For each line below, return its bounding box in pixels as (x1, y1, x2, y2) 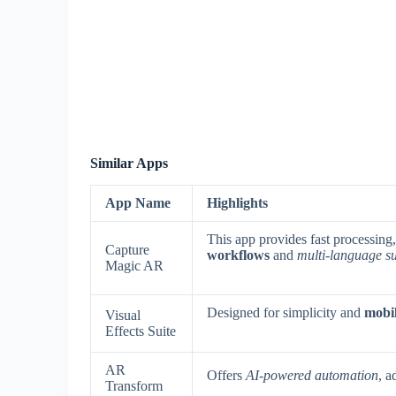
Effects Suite (105, 323, 176, 339)
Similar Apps (90, 156, 168, 171)
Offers (207, 367, 246, 383)
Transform (105, 377, 163, 393)
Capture (105, 241, 149, 257)
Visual (105, 307, 141, 323)
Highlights (207, 194, 268, 210)
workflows (207, 247, 270, 263)
